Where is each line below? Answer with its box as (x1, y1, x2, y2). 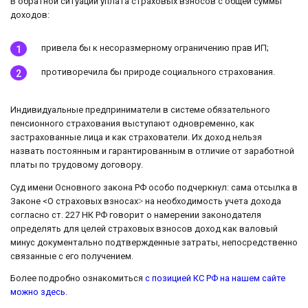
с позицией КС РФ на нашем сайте (145, 273, 285, 284)
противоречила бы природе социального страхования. (41, 66, 275, 77)
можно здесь (10, 287, 65, 298)
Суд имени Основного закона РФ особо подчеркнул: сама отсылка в (10, 181, 298, 192)
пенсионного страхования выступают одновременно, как (10, 118, 254, 129)
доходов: (10, 9, 49, 20)
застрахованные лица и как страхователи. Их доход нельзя (10, 131, 262, 142)
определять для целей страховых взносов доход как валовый (10, 223, 278, 234)
